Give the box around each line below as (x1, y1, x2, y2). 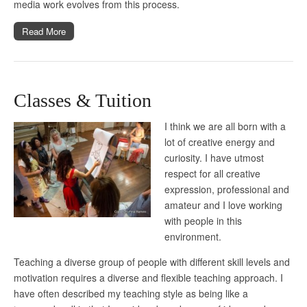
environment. (164, 229, 221, 243)
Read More (22, 24, 66, 38)
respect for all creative (164, 166, 260, 180)
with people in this (164, 213, 242, 228)
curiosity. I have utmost (164, 150, 264, 164)
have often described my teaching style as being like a (14, 286, 248, 300)
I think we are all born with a (164, 119, 286, 133)
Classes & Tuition (14, 89, 151, 111)
